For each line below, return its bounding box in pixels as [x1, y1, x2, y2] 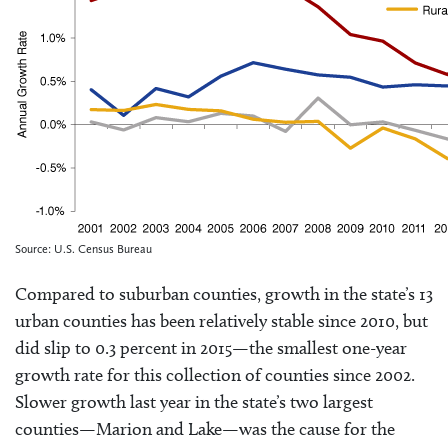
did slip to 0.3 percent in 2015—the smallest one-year [15, 337, 407, 360]
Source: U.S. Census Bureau [15, 241, 152, 256]
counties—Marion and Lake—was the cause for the [15, 418, 395, 441]
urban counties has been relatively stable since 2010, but [15, 310, 428, 333]
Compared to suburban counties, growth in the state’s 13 [15, 283, 433, 306]
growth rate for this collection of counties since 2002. [15, 364, 415, 387]
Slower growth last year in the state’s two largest [15, 391, 373, 414]
